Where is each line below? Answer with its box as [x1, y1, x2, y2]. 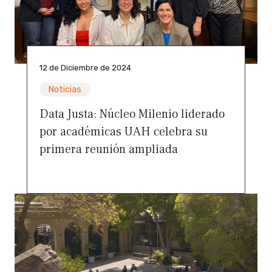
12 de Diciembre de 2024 [39, 63, 131, 73]
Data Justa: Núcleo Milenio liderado [39, 106, 225, 123]
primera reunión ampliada [39, 141, 178, 158]
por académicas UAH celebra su [39, 124, 208, 140]
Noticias [48, 84, 82, 95]
